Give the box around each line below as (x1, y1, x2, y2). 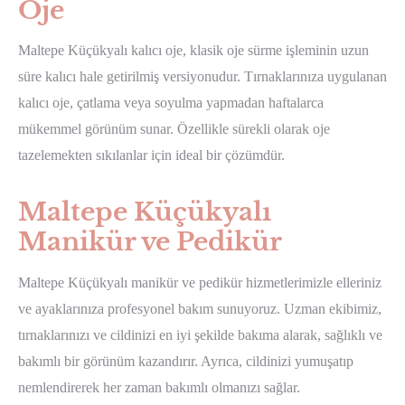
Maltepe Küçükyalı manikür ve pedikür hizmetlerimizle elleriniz (18, 275, 381, 291)
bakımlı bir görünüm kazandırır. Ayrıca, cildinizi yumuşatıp (18, 353, 353, 370)
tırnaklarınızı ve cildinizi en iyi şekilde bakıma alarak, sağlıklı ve (18, 327, 382, 344)
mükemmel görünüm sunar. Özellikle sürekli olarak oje (18, 121, 330, 137)
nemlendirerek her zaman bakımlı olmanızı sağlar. (18, 380, 300, 396)
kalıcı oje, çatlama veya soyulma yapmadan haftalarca (18, 95, 324, 111)
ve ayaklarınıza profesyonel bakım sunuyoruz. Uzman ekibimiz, (18, 301, 381, 317)
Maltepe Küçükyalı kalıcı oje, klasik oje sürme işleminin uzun (18, 42, 369, 59)
